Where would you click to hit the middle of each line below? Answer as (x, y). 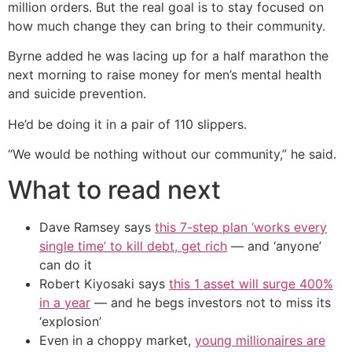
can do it (66, 264)
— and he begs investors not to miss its (211, 302)
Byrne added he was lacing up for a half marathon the (168, 56)
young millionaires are (260, 340)
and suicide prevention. (77, 94)
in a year (65, 302)
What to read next (114, 189)
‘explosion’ (70, 321)
